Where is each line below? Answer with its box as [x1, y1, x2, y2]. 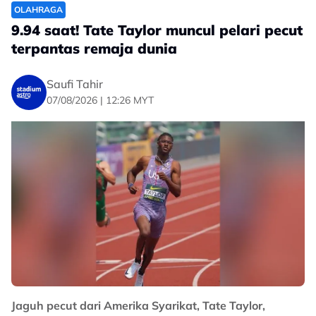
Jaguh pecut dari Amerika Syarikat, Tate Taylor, [11, 298, 265, 313]
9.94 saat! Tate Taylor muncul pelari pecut [11, 21, 303, 39]
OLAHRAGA [14, 4, 63, 15]
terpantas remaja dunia [11, 39, 177, 57]
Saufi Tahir [47, 76, 103, 91]
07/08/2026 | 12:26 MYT [47, 93, 154, 107]
